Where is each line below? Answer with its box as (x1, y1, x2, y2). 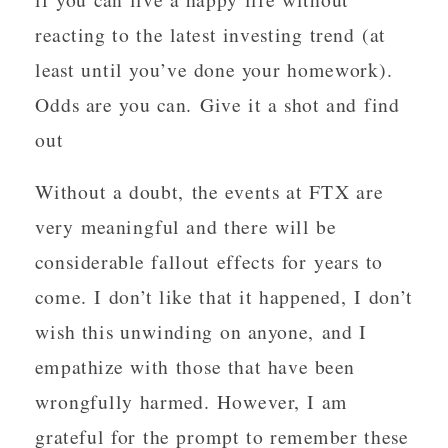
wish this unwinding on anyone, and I (35, 317, 368, 345)
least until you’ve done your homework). (35, 55, 394, 83)
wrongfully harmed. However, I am (35, 387, 348, 415)
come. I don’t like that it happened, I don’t (35, 282, 413, 310)
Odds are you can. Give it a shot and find (35, 90, 400, 118)
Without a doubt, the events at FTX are (35, 177, 384, 205)
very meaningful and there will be (35, 212, 337, 240)
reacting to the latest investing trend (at (35, 20, 386, 48)
